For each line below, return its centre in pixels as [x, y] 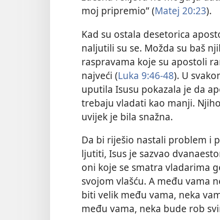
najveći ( [100, 75]
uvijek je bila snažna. [127, 116]
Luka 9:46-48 [146, 75]
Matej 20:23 [180, 11]
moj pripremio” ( [118, 11]
